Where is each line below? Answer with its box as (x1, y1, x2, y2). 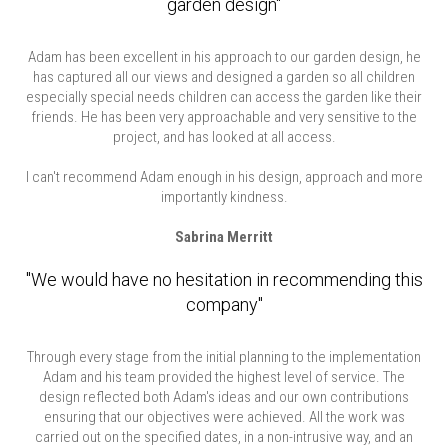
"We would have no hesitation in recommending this (25, 269, 423, 290)
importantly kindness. (160, 188, 288, 206)
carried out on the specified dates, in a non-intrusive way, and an (35, 428, 413, 446)
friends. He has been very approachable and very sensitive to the (31, 108, 417, 126)
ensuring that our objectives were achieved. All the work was (43, 408, 405, 426)
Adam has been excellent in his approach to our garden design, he (27, 48, 421, 66)
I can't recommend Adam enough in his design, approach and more (25, 168, 423, 186)
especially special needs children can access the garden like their (26, 88, 422, 106)
